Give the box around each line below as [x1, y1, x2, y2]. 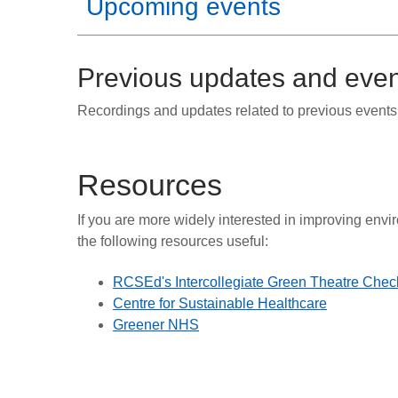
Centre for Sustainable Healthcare [113, 296, 327, 312]
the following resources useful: [77, 233, 268, 249]
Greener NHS [113, 317, 199, 333]
